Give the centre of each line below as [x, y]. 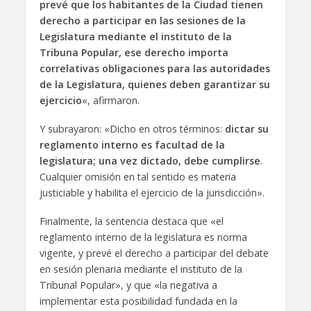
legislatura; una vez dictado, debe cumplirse [150, 161]
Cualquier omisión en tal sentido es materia [137, 177]
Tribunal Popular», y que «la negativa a [128, 285]
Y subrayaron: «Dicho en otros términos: [132, 129]
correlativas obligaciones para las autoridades [154, 69]
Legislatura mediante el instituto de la [135, 37]
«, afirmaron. [110, 101]
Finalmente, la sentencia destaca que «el [131, 221]
